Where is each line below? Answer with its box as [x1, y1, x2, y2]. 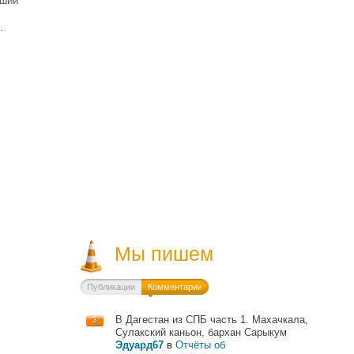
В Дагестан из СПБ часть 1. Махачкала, [115, 314, 308, 326]
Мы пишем [114, 243, 213, 265]
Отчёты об [175, 339, 225, 351]
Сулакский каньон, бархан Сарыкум [115, 326, 287, 338]
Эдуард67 [115, 339, 164, 351]
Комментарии [147, 282, 202, 292]
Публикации [86, 282, 135, 292]
